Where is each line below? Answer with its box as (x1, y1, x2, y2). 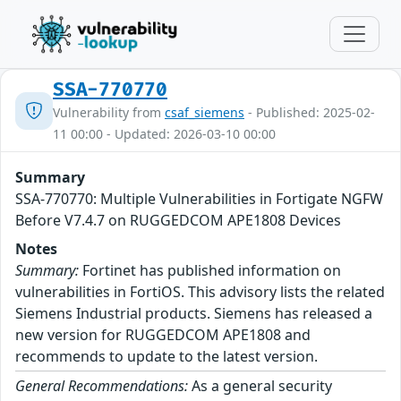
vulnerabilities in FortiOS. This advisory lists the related (15, 282, 385, 302)
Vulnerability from (53, 104, 165, 121)
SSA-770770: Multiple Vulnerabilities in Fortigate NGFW (15, 189, 383, 209)
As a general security (188, 376, 332, 396)
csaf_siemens (165, 104, 244, 121)
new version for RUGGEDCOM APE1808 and (15, 325, 311, 345)
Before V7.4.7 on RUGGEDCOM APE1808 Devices (15, 210, 341, 230)
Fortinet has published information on (79, 260, 341, 280)
